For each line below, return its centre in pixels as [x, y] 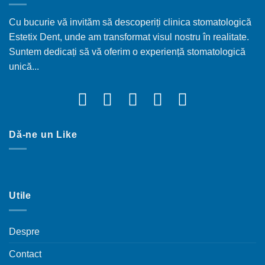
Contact [25, 254]
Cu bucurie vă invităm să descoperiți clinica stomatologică [130, 22]
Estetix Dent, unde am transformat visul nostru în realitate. [129, 37]
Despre [24, 231]
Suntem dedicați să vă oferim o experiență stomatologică [127, 52]
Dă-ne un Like [43, 134]
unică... [24, 67]
